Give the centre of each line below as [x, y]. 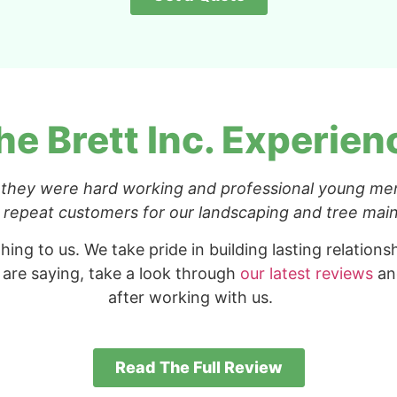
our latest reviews [306, 273]
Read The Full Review [198, 367]
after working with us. [191, 297]
